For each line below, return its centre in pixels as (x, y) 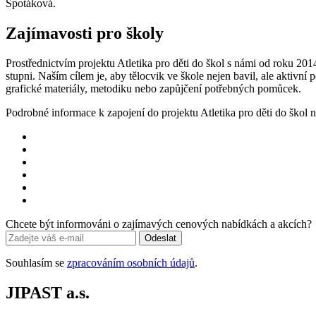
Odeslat (160, 238)
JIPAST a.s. (48, 292)
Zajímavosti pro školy (85, 33)
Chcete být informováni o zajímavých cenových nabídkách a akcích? (159, 224)
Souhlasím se (36, 262)
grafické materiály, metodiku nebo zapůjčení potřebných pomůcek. (153, 88)
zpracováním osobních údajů (131, 262)
